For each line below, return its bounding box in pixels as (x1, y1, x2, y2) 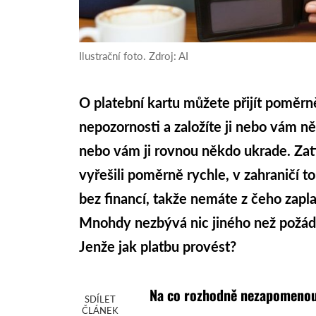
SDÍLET (85, 293, 116, 305)
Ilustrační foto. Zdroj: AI (79, 49, 189, 63)
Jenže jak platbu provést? (79, 238, 237, 255)
